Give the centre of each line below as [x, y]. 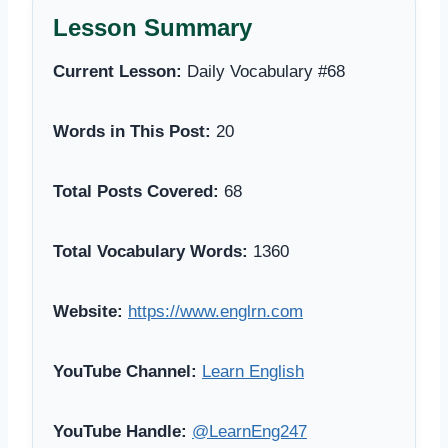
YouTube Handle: [120, 431]
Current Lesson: [117, 71]
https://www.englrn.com [215, 311]
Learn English [253, 371]
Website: [88, 311]
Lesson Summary [152, 27]
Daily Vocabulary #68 [263, 71]
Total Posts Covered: [136, 191]
